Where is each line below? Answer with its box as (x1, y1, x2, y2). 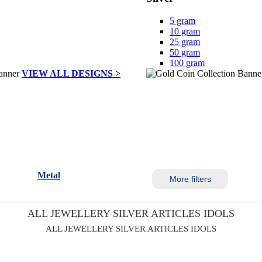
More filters (169, 174, 211, 184)
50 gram (170, 47, 200, 57)
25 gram (170, 36, 200, 47)
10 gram (170, 26, 200, 36)
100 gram (170, 57, 205, 68)
